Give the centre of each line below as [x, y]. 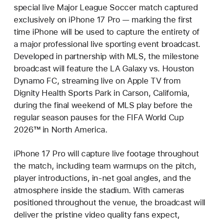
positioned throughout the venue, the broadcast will [109, 202]
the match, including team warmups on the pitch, [105, 165]
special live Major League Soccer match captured [106, 7]
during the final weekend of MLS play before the [103, 105]
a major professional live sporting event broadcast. [107, 44]
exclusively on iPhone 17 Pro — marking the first [103, 19]
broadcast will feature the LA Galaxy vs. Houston [104, 68]
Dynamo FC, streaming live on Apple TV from [97, 80]
